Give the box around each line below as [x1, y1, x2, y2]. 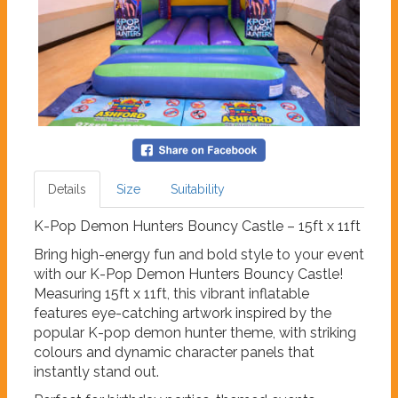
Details [48, 182, 86, 197]
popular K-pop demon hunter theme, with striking [34, 324, 356, 342]
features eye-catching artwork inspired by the [34, 305, 331, 322]
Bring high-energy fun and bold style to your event [34, 246, 364, 264]
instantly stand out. [34, 363, 159, 381]
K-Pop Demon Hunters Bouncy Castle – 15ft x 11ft [34, 218, 361, 235]
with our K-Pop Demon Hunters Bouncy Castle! [34, 266, 343, 283]
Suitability [171, 182, 225, 197]
